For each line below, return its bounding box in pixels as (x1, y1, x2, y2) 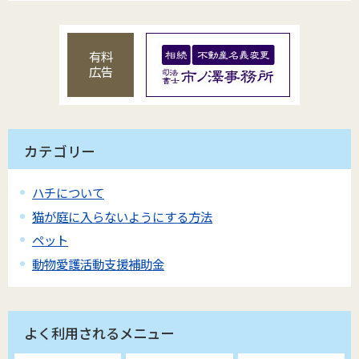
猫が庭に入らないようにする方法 (32, 207, 212, 225)
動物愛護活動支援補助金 (32, 254, 164, 272)
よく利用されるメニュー (24, 323, 174, 344)
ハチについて (32, 184, 104, 202)
